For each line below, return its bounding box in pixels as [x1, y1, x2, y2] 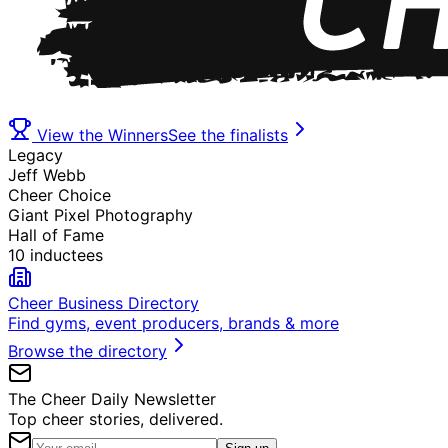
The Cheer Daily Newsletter [8, 389, 216, 410]
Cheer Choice [8, 185, 111, 206]
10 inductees [8, 245, 103, 266]
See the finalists [168, 125, 288, 146]
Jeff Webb [8, 165, 86, 186]
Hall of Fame [8, 225, 104, 246]
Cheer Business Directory [8, 293, 199, 314]
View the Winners [32, 125, 168, 146]
